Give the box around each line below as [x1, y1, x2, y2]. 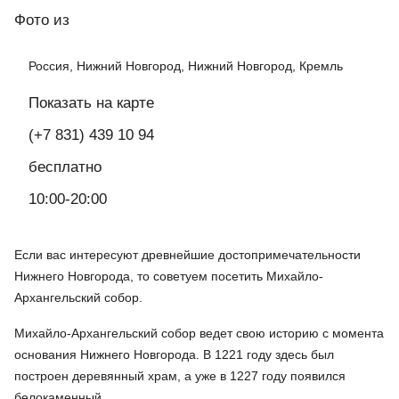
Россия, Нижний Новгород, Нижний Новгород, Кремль [28, 58, 343, 73]
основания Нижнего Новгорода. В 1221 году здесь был [14, 346, 334, 362]
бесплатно [28, 158, 102, 175]
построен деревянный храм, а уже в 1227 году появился [14, 368, 346, 383]
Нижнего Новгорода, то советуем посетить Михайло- [14, 268, 323, 283]
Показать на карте [28, 94, 154, 111]
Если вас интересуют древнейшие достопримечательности [14, 247, 361, 262]
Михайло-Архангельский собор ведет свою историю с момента [14, 325, 384, 340]
